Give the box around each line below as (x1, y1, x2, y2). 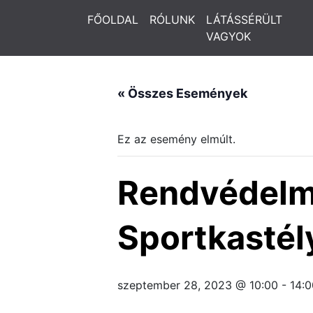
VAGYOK (206, 29, 251, 43)
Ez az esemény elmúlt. (117, 132, 235, 146)
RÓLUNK (150, 13, 195, 27)
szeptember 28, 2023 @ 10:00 (117, 278, 278, 292)
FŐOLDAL (87, 13, 138, 27)
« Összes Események (117, 86, 247, 101)
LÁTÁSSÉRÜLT (206, 13, 282, 27)
